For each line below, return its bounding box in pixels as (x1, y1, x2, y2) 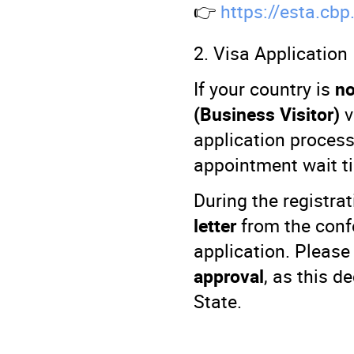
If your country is (194, 75, 335, 101)
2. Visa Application (194, 40, 348, 66)
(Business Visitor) (194, 100, 340, 126)
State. (194, 288, 242, 314)
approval (194, 262, 264, 288)
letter (194, 212, 236, 238)
